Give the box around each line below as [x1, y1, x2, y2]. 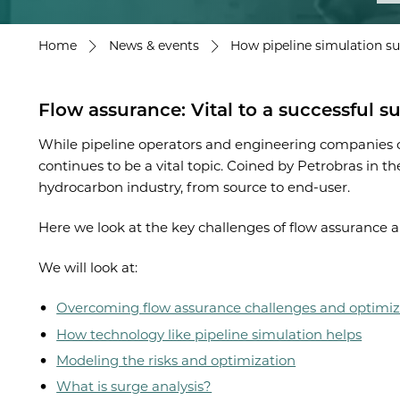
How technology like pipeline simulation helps [56, 325, 362, 343]
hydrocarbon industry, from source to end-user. [38, 179, 351, 196]
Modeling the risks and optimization [56, 351, 296, 369]
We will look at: [38, 259, 138, 277]
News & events [108, 37, 199, 54]
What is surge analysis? [56, 378, 212, 396]
